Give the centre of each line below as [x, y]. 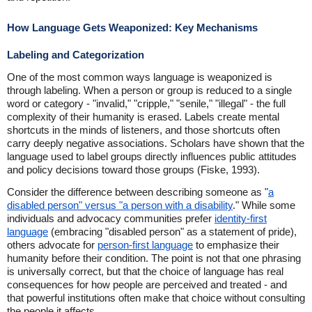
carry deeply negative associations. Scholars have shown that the [156, 143]
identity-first [241, 218]
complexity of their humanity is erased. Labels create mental [143, 117]
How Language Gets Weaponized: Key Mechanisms [132, 28]
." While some [264, 205]
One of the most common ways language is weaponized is [140, 77]
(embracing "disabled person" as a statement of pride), [172, 232]
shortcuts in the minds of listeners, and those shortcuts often [143, 130]
